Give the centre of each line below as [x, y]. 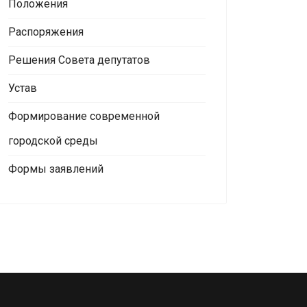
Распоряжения [46, 32]
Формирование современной [84, 116]
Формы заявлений [56, 169]
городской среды [53, 141]
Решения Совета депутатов [79, 60]
